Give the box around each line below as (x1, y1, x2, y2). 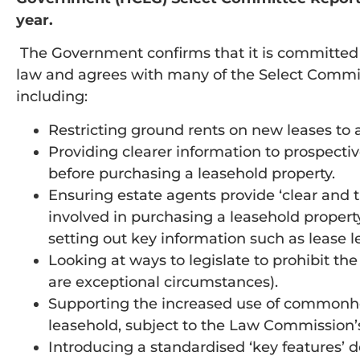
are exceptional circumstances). (48, 272, 278, 291)
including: (16, 88, 88, 106)
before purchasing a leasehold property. (48, 164, 335, 182)
